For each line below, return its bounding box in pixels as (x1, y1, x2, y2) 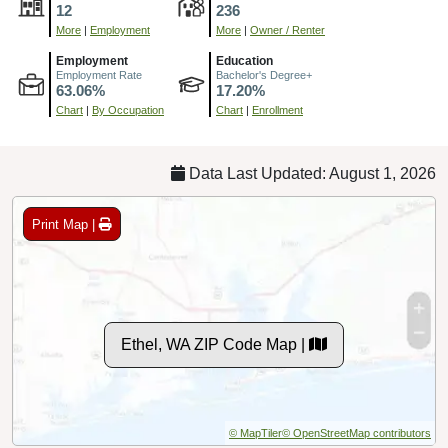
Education (216, 54, 273, 69)
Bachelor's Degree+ (216, 69, 312, 82)
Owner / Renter (250, 24, 325, 37)
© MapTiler (229, 427, 282, 440)
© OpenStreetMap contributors (282, 427, 431, 440)
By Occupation (92, 104, 164, 117)
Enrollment (252, 104, 303, 117)
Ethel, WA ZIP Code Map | (121, 336, 309, 354)
